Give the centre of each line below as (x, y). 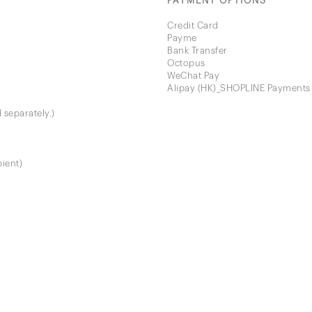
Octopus (186, 63)
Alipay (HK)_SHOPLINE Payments (239, 88)
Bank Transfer (197, 50)
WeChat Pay (193, 75)
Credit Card (193, 25)
